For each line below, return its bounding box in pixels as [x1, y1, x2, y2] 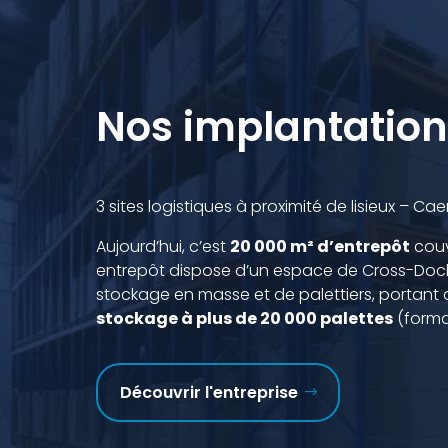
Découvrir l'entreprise [120, 381, 298, 405]
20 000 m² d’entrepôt [230, 234, 410, 258]
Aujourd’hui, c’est [96, 234, 230, 258]
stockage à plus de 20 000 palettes [96, 306, 393, 330]
